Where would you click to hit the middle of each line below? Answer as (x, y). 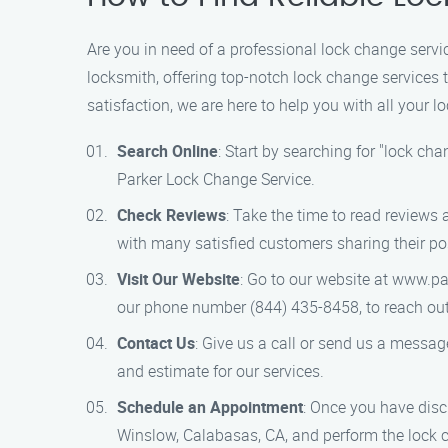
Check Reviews (171, 215)
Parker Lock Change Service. (216, 179)
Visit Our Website (178, 279)
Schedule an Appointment (210, 407)
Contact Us (156, 343)
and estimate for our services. (220, 371)
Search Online (167, 151)
